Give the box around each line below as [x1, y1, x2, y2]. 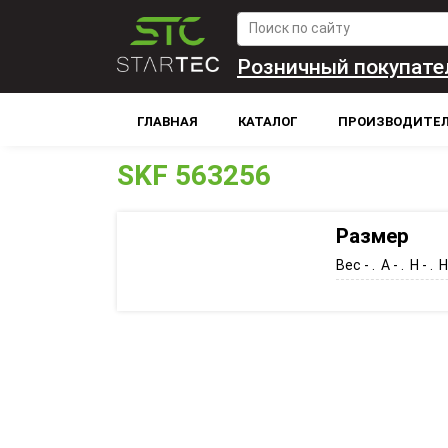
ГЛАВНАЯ [136, 113, 198, 129]
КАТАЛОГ [237, 113, 298, 129]
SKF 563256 [117, 158, 271, 192]
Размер [335, 223, 409, 248]
